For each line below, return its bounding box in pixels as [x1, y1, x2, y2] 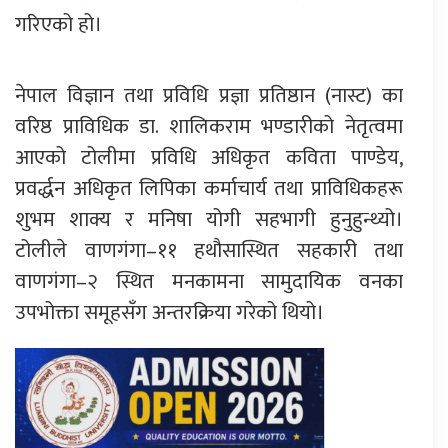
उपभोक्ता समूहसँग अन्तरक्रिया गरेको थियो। [15, 294, 324, 330]
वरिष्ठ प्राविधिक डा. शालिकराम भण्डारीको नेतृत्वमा [15, 108, 403, 144]
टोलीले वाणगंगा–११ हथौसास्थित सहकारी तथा [15, 232, 403, 268]
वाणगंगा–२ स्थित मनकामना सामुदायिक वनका [15, 263, 403, 299]
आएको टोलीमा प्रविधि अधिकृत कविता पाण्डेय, [15, 139, 403, 175]
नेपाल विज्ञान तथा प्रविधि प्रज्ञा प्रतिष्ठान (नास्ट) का [15, 77, 403, 113]
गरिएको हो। [15, 6, 102, 42]
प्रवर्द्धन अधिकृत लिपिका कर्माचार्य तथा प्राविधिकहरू [15, 170, 403, 206]
